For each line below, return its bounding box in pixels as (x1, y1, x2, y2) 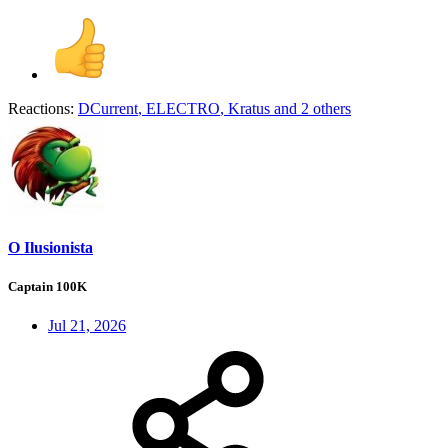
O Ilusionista (8, 239, 93, 257)
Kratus (228, 99, 270, 117)
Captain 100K (8, 279, 87, 295)
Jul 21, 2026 (48, 317, 126, 335)
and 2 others (270, 99, 351, 117)
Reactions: (8, 99, 74, 117)
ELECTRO (146, 99, 220, 117)
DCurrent (78, 99, 138, 117)
